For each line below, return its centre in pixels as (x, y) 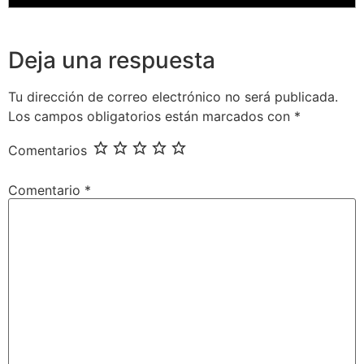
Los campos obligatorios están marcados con (151, 117)
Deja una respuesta (112, 61)
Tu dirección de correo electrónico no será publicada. (173, 97)
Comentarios (48, 150)
